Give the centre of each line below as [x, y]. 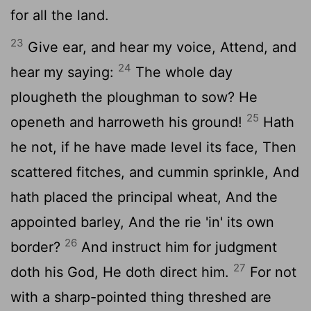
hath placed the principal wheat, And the [144, 197]
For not [271, 272]
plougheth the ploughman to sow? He [134, 97]
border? [37, 247]
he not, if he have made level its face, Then [153, 147]
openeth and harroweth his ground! [128, 122]
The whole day [182, 72]
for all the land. [60, 15]
